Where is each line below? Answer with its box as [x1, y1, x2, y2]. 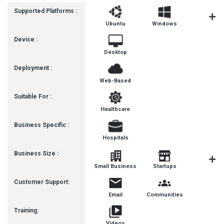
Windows [152, 20, 177, 27]
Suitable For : [14, 93, 51, 100]
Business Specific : [14, 121, 69, 128]
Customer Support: [14, 178, 69, 185]
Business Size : [14, 150, 58, 157]
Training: [14, 207, 38, 214]
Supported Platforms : [14, 7, 77, 14]
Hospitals [102, 134, 128, 141]
